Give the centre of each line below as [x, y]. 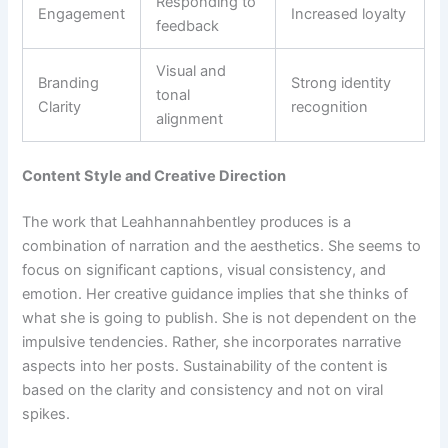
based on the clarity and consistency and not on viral [203, 389]
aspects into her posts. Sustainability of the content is [205, 365]
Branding [69, 83]
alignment [190, 119]
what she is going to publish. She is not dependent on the [219, 317]
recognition [330, 107]
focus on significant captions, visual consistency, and [204, 269]
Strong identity [341, 83]
